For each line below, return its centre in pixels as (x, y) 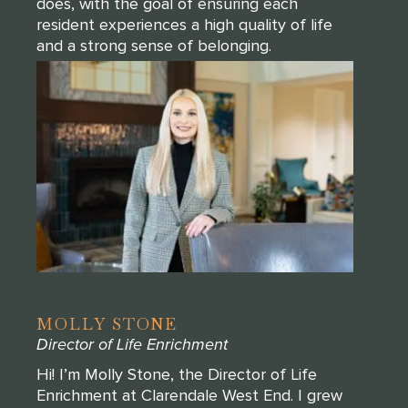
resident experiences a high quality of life (184, 24)
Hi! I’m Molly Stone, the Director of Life (177, 374)
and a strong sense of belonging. (154, 45)
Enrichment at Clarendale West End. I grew (189, 395)
